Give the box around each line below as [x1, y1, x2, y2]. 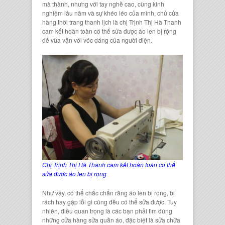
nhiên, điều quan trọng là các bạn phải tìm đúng [42, 206, 172, 215]
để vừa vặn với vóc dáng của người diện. [42, 36, 152, 45]
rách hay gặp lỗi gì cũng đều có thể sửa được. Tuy [42, 197, 177, 206]
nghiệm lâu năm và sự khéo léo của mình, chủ [42, 9, 169, 18]
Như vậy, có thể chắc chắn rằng [42, 188, 129, 197]
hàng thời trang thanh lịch [42, 18, 111, 27]
